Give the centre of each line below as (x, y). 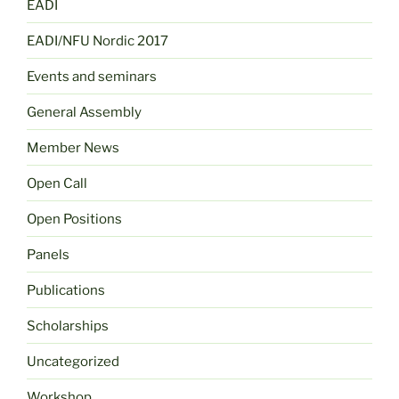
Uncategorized (73, 361)
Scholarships (68, 326)
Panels (48, 254)
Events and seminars (92, 76)
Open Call (57, 183)
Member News (73, 147)
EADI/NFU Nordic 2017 (98, 41)
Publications (66, 290)
